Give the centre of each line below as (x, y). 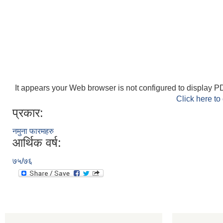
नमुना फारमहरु (33, 131)
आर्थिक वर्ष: (37, 143)
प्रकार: (28, 113)
